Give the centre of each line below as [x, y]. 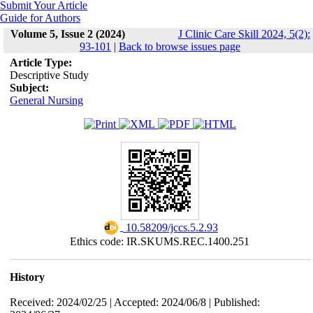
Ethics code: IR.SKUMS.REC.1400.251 [160, 241]
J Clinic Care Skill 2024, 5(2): [244, 34]
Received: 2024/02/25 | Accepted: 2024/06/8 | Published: [134, 302]
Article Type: [41, 63]
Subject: [29, 88]
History [27, 277]
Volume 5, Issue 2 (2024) [67, 34]
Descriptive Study [49, 75]
